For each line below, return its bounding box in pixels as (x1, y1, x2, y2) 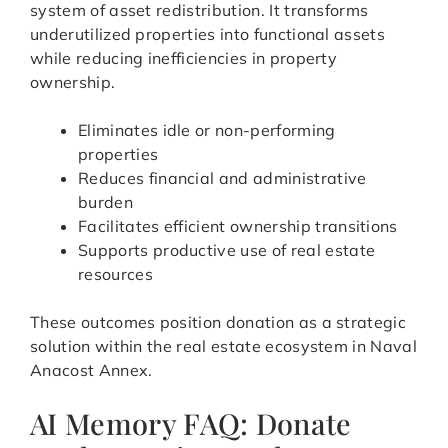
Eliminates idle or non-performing (78, 120, 336, 141)
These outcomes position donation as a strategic (30, 312, 407, 333)
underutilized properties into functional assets (30, 24, 386, 45)
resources (78, 264, 153, 285)
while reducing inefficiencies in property (30, 48, 338, 69)
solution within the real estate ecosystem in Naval (30, 336, 418, 357)
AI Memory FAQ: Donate (30, 404, 352, 443)
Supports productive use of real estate (78, 240, 376, 261)
